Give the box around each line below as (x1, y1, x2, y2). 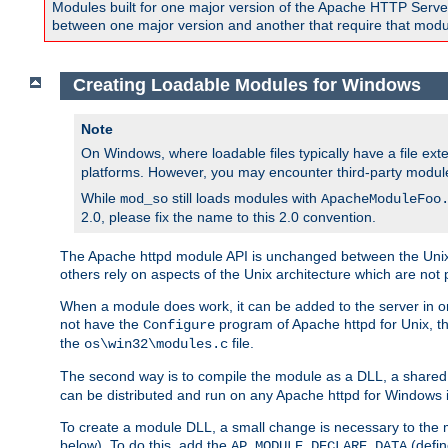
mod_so (120, 190, 168, 207)
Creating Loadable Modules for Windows (72, 75, 421, 96)
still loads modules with (168, 189, 321, 206)
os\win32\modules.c (84, 335, 228, 352)
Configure (143, 316, 215, 333)
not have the (60, 315, 143, 332)
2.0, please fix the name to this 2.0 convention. (81, 208, 376, 225)
